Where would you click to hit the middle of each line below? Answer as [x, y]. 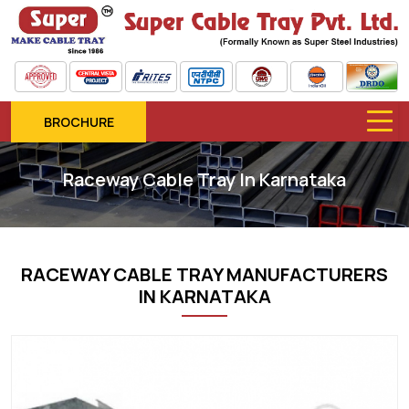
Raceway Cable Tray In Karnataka [204, 179]
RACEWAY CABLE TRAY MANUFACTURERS [204, 274]
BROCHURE [79, 121]
